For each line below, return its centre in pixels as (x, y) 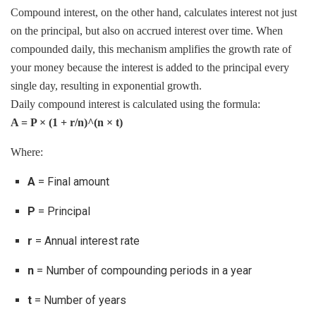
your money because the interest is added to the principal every (150, 68)
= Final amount (72, 182)
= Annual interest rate (86, 241)
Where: (27, 152)
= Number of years (79, 300)
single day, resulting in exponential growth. (106, 86)
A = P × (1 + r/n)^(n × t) (67, 123)
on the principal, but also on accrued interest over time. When (147, 31)
